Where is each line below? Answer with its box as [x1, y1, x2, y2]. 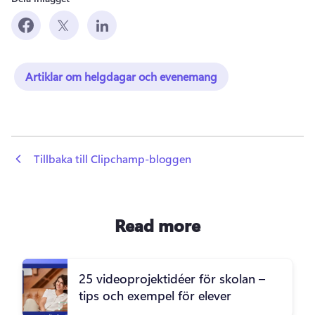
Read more [115, 214, 200, 237]
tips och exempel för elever [79, 287, 231, 304]
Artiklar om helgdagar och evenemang [25, 68, 217, 84]
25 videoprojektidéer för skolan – [79, 270, 265, 288]
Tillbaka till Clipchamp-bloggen [34, 150, 191, 166]
